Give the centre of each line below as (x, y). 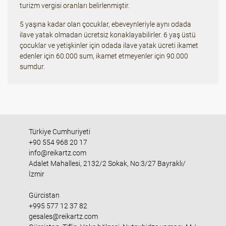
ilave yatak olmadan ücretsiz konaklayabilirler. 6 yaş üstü (108, 35)
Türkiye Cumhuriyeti (59, 132)
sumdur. (32, 67)
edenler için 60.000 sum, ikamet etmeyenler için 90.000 (104, 56)
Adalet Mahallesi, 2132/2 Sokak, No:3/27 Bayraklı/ (107, 163)
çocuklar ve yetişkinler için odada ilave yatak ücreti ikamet (109, 45)
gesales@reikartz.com (63, 216)
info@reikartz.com (57, 153)
